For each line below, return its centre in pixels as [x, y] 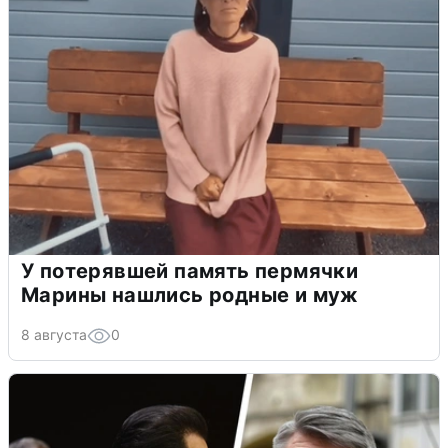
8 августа [54, 334]
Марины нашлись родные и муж [190, 294]
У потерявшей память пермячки [190, 270]
